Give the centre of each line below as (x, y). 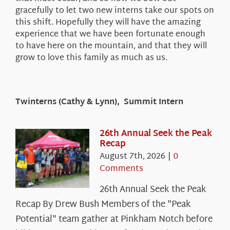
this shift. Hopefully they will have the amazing (108, 23)
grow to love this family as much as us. (91, 58)
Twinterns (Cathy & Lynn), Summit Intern (99, 102)
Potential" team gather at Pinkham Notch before (114, 219)
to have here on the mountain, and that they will (111, 46)
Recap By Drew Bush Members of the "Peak (103, 204)
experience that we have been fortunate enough (110, 34)
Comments (121, 169)
